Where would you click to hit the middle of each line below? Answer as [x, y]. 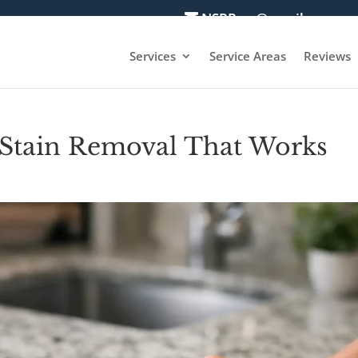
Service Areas [247, 56]
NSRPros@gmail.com [268, 18]
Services [152, 56]
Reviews [327, 56]
